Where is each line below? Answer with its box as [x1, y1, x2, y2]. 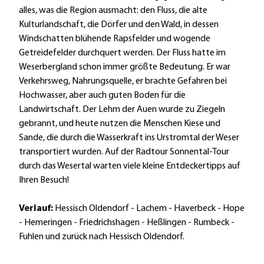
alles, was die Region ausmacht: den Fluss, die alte [19, 6, 207, 15]
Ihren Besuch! [19, 176, 69, 185]
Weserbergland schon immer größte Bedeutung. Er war [19, 62, 230, 72]
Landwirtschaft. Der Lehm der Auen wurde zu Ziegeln [19, 105, 225, 114]
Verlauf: [19, 204, 55, 213]
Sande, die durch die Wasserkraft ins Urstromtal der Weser [19, 133, 239, 143]
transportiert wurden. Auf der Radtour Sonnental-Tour [19, 147, 229, 157]
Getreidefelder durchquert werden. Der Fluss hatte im [19, 48, 226, 58]
